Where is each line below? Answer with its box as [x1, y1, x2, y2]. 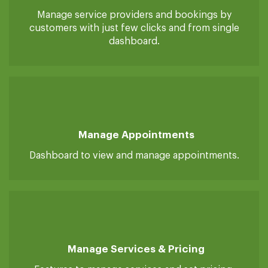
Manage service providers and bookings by [36, 105, 232, 115]
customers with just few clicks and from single [29, 118, 239, 129]
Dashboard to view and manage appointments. [29, 246, 239, 256]
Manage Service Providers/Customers [39, 84, 233, 95]
